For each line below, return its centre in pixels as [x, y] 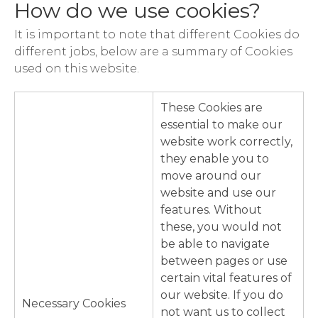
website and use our [218, 193]
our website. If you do [222, 295]
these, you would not [221, 227]
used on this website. [77, 69]
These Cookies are [212, 108]
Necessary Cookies [74, 304]
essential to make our [221, 125]
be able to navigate [215, 244]
